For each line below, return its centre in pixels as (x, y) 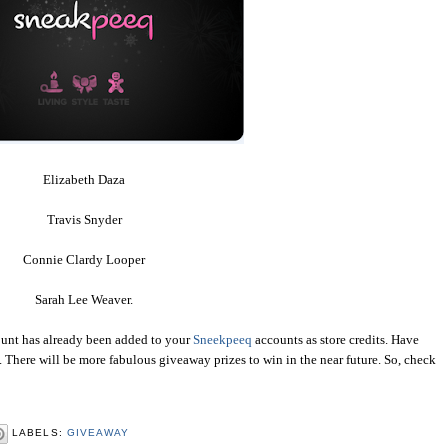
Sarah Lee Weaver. (84, 299)
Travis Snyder (84, 219)
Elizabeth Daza (84, 179)
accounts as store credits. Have (335, 339)
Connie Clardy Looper (84, 259)
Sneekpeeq (222, 339)
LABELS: (39, 433)
